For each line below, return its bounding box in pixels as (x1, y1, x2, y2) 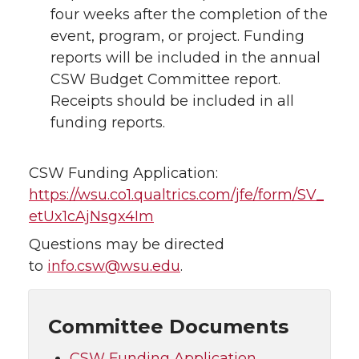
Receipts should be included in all (50, 91, 294, 110)
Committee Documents (48, 314, 288, 338)
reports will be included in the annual (50, 48, 321, 67)
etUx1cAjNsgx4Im (29, 207, 154, 225)
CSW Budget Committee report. (50, 70, 280, 88)
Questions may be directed (29, 235, 224, 253)
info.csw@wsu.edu (47, 256, 180, 275)
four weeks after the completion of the (50, 5, 328, 23)
